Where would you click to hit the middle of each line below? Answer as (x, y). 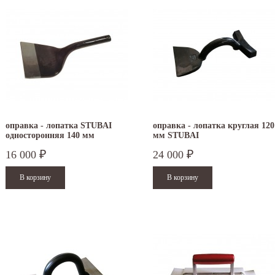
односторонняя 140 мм (50, 136)
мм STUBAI (176, 136)
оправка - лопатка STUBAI (59, 126)
